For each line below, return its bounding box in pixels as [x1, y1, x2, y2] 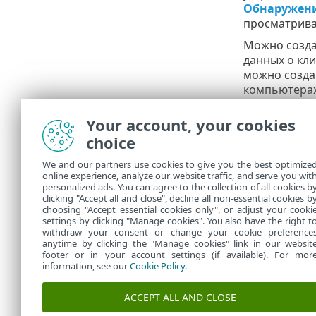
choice [86, 132, 135, 153]
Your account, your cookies [86, 114, 296, 135]
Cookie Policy [130, 260, 185, 272]
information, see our [42, 260, 130, 272]
